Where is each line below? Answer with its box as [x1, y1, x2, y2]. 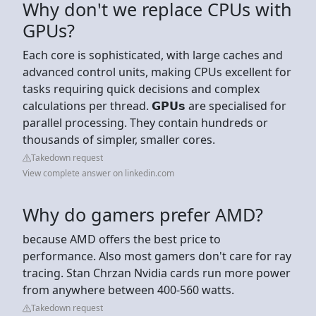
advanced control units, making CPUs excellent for [23, 63, 291, 80]
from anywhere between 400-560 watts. [23, 281, 234, 298]
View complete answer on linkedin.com [23, 166, 174, 179]
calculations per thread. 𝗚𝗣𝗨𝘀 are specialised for [23, 97, 286, 114]
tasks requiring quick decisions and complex [23, 80, 260, 97]
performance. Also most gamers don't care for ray [23, 248, 291, 264]
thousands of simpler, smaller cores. [23, 131, 215, 147]
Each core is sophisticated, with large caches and [23, 47, 283, 63]
